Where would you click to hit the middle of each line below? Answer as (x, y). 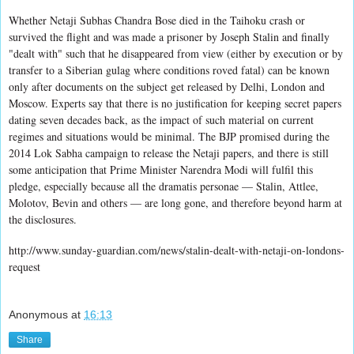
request (24, 266)
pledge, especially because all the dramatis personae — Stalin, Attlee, (164, 186)
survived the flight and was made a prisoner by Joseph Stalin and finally (169, 36)
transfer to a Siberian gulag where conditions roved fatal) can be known (169, 70)
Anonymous (38, 315)
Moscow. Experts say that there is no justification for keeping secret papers (175, 103)
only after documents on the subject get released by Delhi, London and (167, 86)
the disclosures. (43, 219)
